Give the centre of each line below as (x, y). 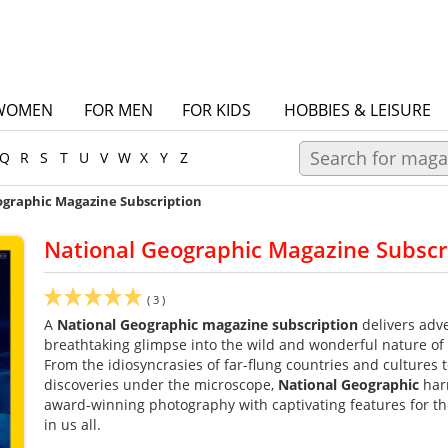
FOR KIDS (216, 110)
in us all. (72, 424)
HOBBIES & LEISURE (357, 110)
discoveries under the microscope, (161, 384)
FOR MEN (118, 110)
